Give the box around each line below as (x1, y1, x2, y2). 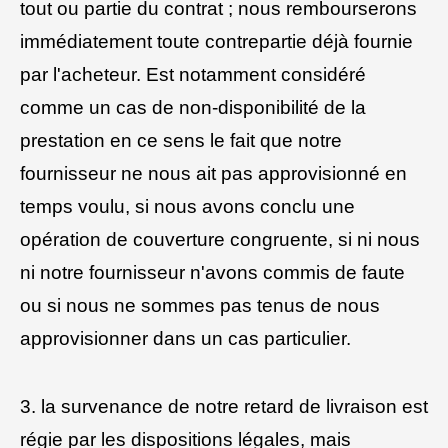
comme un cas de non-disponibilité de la (20, 96, 366, 118)
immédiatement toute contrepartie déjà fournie (20, 30, 413, 52)
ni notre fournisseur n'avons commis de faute (20, 261, 405, 283)
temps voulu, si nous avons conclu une (20, 195, 355, 217)
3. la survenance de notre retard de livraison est (20, 396, 428, 418)
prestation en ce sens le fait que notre (20, 129, 342, 151)
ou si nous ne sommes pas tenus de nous (20, 294, 380, 316)
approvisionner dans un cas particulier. (20, 327, 351, 349)
